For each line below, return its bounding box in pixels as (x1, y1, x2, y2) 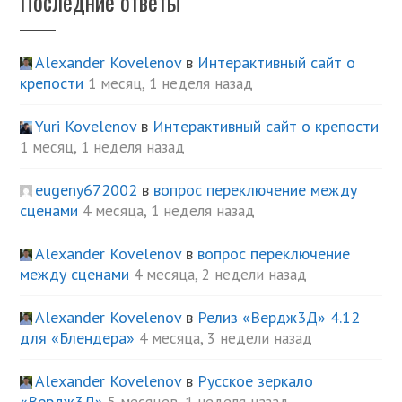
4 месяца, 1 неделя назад (83, 200, 256, 221)
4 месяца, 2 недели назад (134, 264, 308, 284)
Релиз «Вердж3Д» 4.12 (197, 306, 361, 328)
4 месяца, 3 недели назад (139, 328, 313, 348)
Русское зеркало (197, 370, 314, 391)
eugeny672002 (35, 179, 138, 200)
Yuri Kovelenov (35, 115, 137, 136)
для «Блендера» (20, 327, 135, 348)
